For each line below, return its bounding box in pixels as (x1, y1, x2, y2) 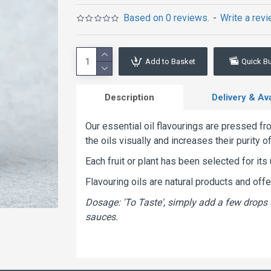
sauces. (85, 211, 118, 223)
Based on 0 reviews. (123, 12, 210, 24)
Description (105, 92, 155, 103)
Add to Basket (145, 57, 195, 66)
